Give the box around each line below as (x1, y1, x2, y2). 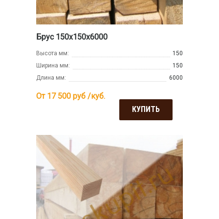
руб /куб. (71, 91, 105, 101)
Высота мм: (36, 50, 69, 57)
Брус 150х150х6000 (36, 32, 108, 42)
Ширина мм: (36, 62, 70, 69)
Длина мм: (36, 74, 66, 82)
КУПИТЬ (132, 105, 160, 114)
